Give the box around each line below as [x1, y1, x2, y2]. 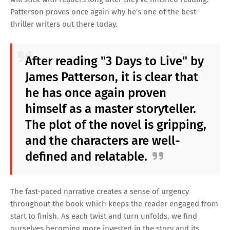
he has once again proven [25, 86, 166, 101]
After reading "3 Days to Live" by [25, 54, 204, 69]
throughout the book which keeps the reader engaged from [10, 199, 218, 209]
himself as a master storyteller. [25, 102, 196, 117]
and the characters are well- [25, 133, 180, 148]
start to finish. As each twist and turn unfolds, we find [10, 212, 197, 221]
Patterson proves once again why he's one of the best [10, 7, 196, 17]
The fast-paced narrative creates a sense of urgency [10, 187, 189, 197]
